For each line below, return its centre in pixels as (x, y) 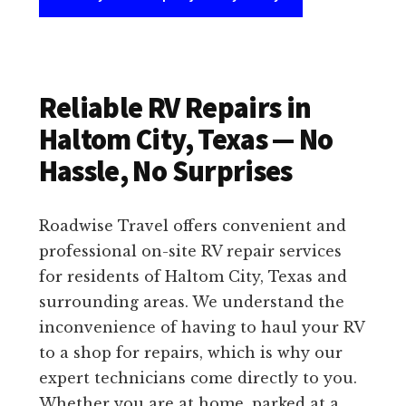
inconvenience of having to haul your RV (201, 328)
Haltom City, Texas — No (186, 140)
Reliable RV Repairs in (175, 108)
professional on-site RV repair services (190, 251)
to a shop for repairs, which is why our (190, 353)
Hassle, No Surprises (165, 172)
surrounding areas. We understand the (191, 302)
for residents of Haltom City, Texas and (193, 277)
